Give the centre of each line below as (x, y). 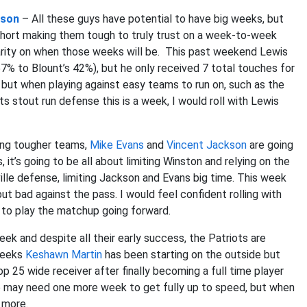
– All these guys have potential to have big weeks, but (151, 19)
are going (270, 145)
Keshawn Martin (64, 255)
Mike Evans (117, 145)
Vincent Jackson (207, 145)
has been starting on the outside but (191, 255)
